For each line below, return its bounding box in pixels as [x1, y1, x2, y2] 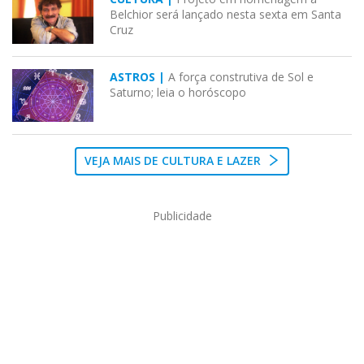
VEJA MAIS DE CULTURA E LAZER [84, 153, 264, 169]
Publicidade [152, 208, 212, 224]
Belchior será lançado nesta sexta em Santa [110, 6, 341, 23]
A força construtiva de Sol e [168, 69, 314, 85]
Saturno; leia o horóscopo [110, 84, 246, 101]
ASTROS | [110, 69, 168, 85]
